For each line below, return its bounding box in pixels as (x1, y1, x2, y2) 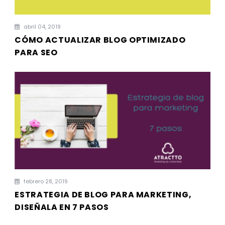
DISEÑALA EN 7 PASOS (15, 201, 109, 213)
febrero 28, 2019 (22, 177, 68, 186)
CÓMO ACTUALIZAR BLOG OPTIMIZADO (15, 34, 186, 46)
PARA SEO (15, 46, 58, 58)
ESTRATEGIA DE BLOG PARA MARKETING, (15, 189, 192, 201)
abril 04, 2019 (22, 22, 61, 31)
